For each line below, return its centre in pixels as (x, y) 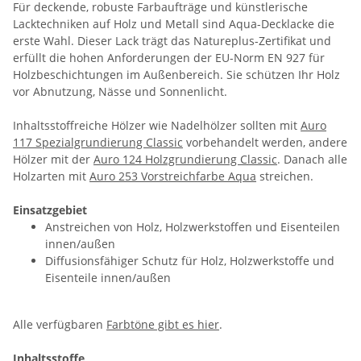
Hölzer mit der (53, 160)
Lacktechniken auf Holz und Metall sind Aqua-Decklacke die (174, 24)
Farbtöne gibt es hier (163, 325)
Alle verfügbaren (60, 325)
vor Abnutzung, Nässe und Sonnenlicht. (120, 92)
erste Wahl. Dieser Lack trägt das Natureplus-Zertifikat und (172, 41)
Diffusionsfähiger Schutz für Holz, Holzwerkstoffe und (190, 261)
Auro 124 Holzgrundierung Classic (185, 160)
